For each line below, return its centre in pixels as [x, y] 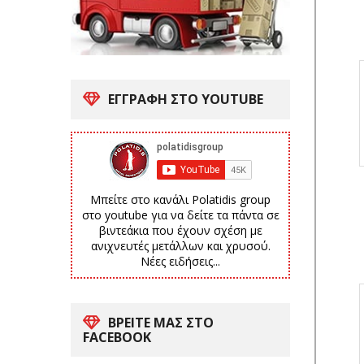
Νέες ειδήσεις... [180, 261]
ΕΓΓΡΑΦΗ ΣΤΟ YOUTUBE [186, 99]
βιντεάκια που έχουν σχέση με [180, 230]
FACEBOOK [117, 337]
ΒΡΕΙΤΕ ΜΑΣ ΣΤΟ [161, 322]
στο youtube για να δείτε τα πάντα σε [180, 214]
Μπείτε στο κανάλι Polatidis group [180, 199]
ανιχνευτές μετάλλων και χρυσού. [180, 245]
